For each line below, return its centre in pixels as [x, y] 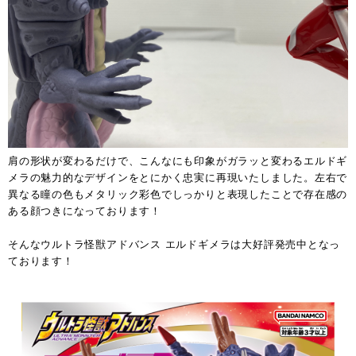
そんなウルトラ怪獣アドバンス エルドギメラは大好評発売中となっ [174, 244]
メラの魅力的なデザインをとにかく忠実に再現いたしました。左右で [178, 177]
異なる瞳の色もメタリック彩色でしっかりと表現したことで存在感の [178, 194]
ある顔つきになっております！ [85, 211]
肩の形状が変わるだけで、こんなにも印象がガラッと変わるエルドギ [178, 161]
